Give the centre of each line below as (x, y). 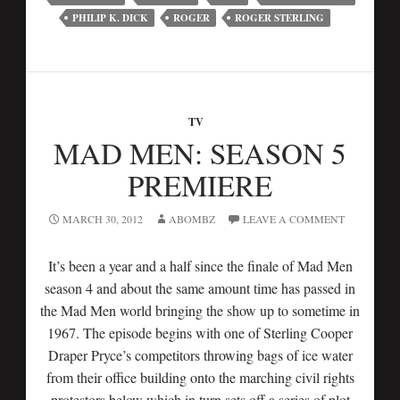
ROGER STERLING (279, 18)
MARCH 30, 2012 (102, 219)
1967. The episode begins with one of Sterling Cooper (200, 333)
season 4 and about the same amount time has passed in (200, 288)
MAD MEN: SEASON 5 (200, 153)
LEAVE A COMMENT (293, 219)
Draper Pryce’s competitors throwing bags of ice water (200, 355)
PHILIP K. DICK (110, 18)
